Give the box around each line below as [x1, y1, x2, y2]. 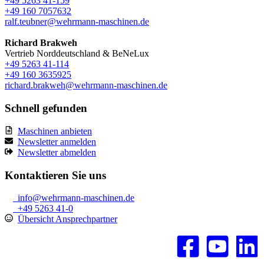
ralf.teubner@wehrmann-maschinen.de [5, 16, 149, 27]
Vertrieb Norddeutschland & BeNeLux [5, 48, 149, 59]
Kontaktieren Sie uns [5, 169, 106, 181]
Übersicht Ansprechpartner [18, 214, 117, 225]
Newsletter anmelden [18, 136, 96, 147]
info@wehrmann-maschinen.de [13, 193, 134, 203]
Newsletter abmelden [18, 147, 96, 157]
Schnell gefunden [5, 102, 87, 115]
